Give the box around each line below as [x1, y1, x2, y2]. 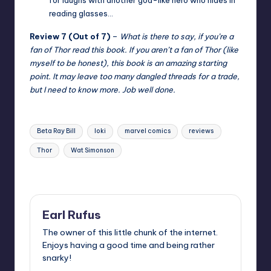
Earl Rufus [42, 207, 101, 222]
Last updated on [40, 168, 102, 178]
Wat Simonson [70, 146, 114, 154]
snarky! [42, 252, 71, 264]
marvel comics [124, 127, 171, 135]
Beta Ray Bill [37, 127, 76, 135]
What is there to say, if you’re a [120, 31, 233, 41]
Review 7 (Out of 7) [30, 31, 110, 41]
